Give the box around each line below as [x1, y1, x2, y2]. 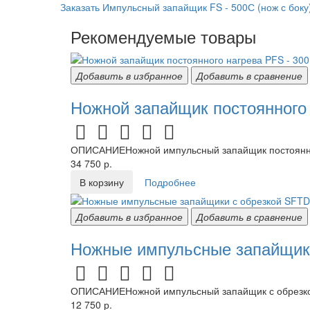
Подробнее [145, 175, 196, 189]
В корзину [80, 175, 124, 189]
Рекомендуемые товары [71, 24, 256, 48]
